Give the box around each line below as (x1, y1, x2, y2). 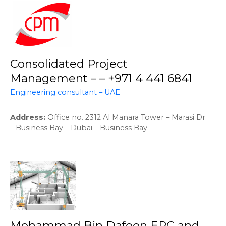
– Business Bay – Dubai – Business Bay (10, 123, 147, 133)
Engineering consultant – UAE (10, 88, 120, 97)
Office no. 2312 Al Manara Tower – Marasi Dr (47, 112, 205, 122)
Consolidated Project (10, 56, 128, 71)
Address (10, 112, 43, 122)
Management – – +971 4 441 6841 (10, 71, 192, 86)
